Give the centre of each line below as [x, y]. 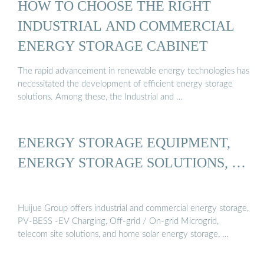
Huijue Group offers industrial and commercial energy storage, [133, 208]
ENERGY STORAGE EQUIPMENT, [124, 143]
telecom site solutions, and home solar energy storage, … [123, 234]
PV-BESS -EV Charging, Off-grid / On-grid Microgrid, [118, 221]
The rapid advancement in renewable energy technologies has [133, 71]
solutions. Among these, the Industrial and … [100, 97]
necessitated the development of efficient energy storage [125, 84]
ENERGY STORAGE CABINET [113, 45]
